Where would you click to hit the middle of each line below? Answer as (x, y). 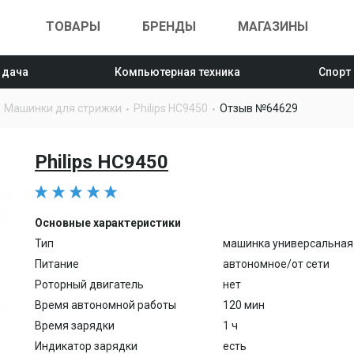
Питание (57, 264)
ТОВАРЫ (73, 26)
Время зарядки (75, 326)
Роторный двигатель (89, 284)
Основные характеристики (108, 223)
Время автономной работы (105, 305)
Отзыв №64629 (259, 108)
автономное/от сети (276, 264)
